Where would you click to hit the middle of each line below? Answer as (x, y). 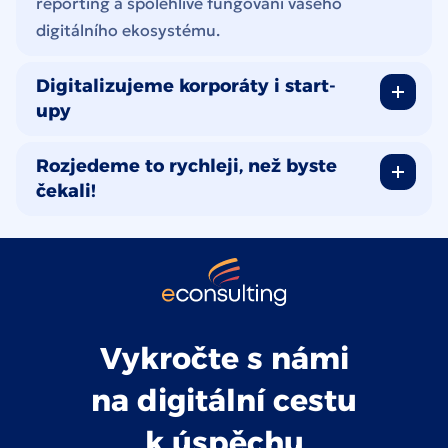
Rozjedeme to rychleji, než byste (186, 165)
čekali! (66, 190)
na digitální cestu (224, 400)
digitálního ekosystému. (128, 29)
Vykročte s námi (224, 358)
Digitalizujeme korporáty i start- (186, 85)
